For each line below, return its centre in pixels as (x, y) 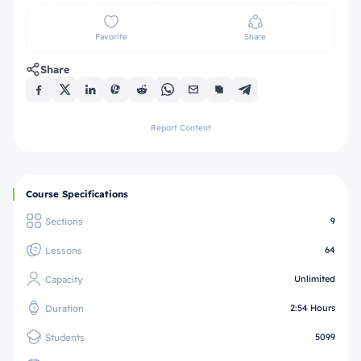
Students (65, 337)
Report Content (180, 128)
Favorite (111, 37)
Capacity (64, 279)
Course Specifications (77, 194)
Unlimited (315, 279)
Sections (64, 221)
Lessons (64, 250)
